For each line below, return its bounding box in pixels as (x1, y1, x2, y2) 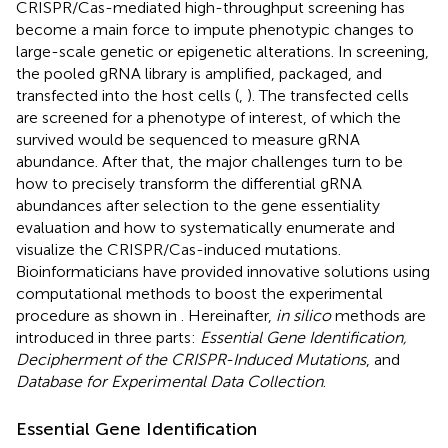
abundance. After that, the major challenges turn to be (16, 151, 403, 171)
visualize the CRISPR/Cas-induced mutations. (16, 239, 341, 259)
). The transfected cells (247, 85, 409, 105)
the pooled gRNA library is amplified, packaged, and (16, 63, 382, 83)
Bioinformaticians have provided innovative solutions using (16, 261, 430, 281)
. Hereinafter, (181, 305, 276, 325)
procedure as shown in (16, 305, 181, 325)
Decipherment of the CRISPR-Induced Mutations (16, 349, 366, 369)
